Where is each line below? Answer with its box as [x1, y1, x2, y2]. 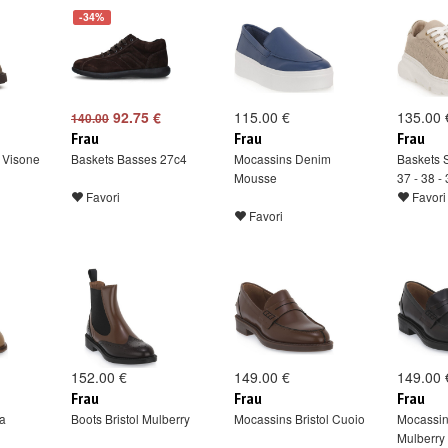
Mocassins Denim [234, 150, 331, 167]
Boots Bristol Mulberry [71, 410, 190, 427]
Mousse [234, 169, 277, 186]
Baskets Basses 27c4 [71, 150, 187, 167]
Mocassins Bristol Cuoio [234, 410, 365, 427]
